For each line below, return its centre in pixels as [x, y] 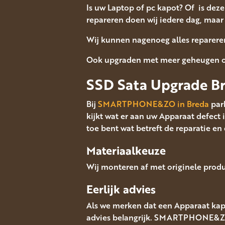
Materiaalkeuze [126, 150]
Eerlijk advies [121, 189]
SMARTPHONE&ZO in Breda [153, 104]
